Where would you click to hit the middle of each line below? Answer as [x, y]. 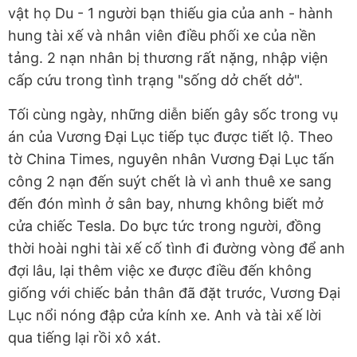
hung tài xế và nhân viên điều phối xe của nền [162, 36]
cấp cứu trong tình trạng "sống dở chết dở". [157, 80]
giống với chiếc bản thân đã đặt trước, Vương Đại [174, 293]
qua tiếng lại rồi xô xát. [84, 338]
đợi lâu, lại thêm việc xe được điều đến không [160, 271]
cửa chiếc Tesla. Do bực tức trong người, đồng [165, 226]
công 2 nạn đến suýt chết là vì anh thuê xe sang [170, 182]
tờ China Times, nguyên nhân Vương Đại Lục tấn [171, 159]
